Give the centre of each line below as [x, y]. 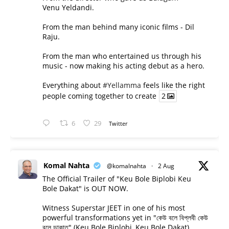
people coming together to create [99, 96]
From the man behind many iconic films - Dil [118, 27]
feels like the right [173, 85]
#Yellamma [122, 85]
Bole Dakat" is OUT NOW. [85, 189]
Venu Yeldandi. [68, 7]
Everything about [73, 85]
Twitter [118, 123]
